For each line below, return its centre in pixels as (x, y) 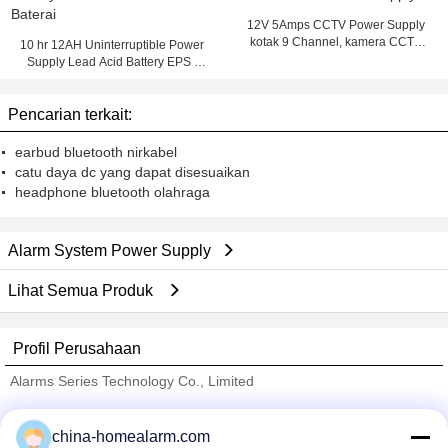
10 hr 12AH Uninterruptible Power (111, 45)
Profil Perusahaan (77, 348)
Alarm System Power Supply (109, 250)
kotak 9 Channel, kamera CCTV (335, 42)
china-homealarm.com (131, 436)
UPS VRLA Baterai (111, 79)
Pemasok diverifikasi (77, 416)
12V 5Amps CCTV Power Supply (335, 25)
